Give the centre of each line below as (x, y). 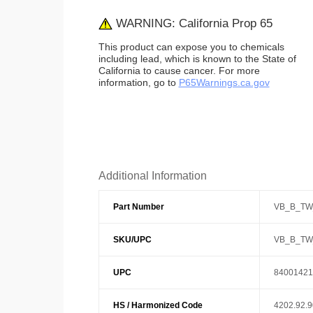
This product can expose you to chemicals (191, 47)
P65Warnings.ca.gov (224, 83)
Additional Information (152, 176)
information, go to (138, 83)
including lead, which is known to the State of (197, 59)
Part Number (138, 207)
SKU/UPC (132, 240)
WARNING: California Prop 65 (192, 24)
